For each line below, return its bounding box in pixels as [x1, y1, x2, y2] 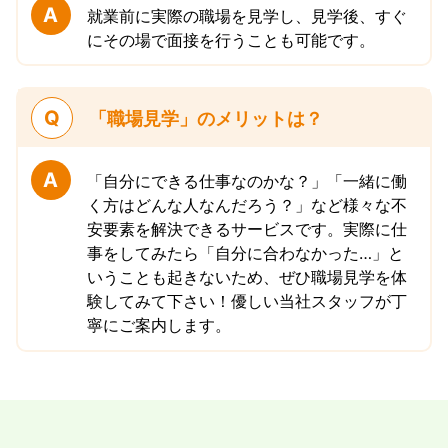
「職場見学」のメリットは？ [88, 108, 323, 130]
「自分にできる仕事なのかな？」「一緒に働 [86, 170, 407, 191]
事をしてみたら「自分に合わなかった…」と [86, 242, 404, 263]
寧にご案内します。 [86, 314, 231, 335]
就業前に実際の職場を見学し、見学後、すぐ [86, 5, 407, 26]
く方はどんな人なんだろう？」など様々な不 [86, 194, 407, 215]
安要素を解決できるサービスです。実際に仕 [86, 218, 407, 239]
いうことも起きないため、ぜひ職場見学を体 [86, 266, 407, 287]
